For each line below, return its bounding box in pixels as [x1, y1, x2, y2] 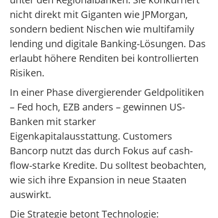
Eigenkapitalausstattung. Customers [10, 129, 172, 143]
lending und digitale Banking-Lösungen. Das [10, 37, 206, 51]
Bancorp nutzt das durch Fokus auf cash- [10, 144, 193, 158]
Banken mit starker [10, 115, 96, 128]
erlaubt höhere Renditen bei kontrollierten [10, 52, 199, 65]
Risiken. [10, 66, 44, 80]
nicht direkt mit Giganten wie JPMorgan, [10, 8, 188, 21]
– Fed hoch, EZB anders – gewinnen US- [10, 100, 185, 114]
